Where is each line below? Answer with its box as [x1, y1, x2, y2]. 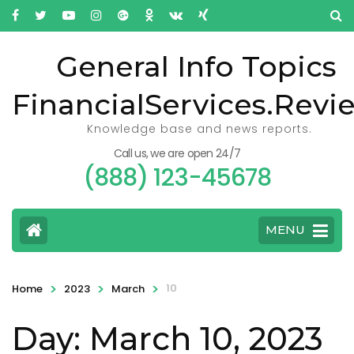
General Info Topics [56, 49, 337, 84]
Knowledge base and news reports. [87, 121, 312, 137]
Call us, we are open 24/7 [113, 145, 241, 161]
